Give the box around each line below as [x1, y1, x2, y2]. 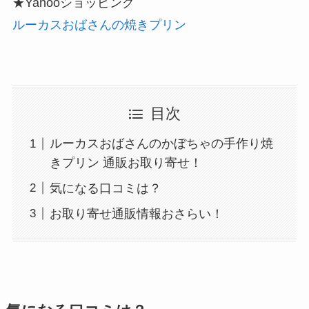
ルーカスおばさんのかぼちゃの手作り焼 [49, 137, 273, 151]
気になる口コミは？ [49, 181, 161, 195]
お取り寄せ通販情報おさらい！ [49, 206, 223, 221]
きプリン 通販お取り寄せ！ [49, 156, 202, 170]
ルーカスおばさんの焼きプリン [12, 18, 186, 32]
